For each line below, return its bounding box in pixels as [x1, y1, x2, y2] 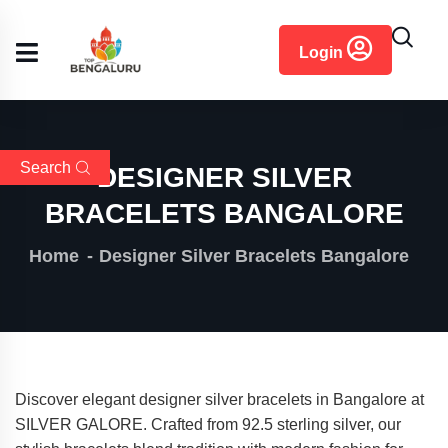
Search [20, 159, 71, 176]
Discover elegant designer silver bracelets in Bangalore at [15, 391, 424, 408]
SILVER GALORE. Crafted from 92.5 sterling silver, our [15, 416, 401, 433]
